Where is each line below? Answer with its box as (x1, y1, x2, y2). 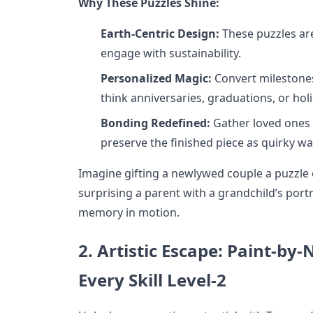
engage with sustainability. (101, 45, 241, 61)
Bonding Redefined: (101, 115, 210, 131)
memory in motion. (78, 204, 180, 220)
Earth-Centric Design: (101, 25, 219, 41)
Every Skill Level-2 (78, 268, 226, 291)
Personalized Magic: (101, 70, 212, 86)
